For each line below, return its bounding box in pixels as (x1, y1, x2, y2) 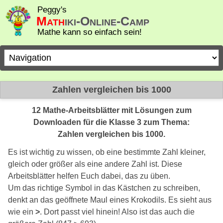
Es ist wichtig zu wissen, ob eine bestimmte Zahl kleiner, (8, 147, 206, 156)
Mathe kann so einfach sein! (37, 27, 142, 37)
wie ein (8, 207, 35, 216)
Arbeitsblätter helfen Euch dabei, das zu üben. (8, 171, 170, 180)
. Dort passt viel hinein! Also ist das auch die (40, 207, 195, 216)
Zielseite (3, 49, 35, 59)
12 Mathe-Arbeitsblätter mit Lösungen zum (31, 106, 192, 114)
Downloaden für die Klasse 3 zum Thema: (33, 117, 190, 126)
